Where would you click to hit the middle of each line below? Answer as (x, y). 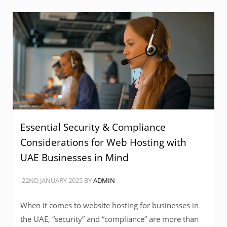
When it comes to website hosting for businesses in (109, 205)
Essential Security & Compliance (93, 127)
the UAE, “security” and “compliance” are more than (109, 219)
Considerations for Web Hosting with (103, 142)
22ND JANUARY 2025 (52, 181)
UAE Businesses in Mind (74, 158)
